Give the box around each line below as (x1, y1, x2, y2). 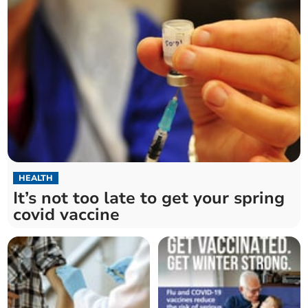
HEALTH (19, 173, 54, 184)
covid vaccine (13, 203, 120, 226)
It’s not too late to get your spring (13, 187, 285, 210)
